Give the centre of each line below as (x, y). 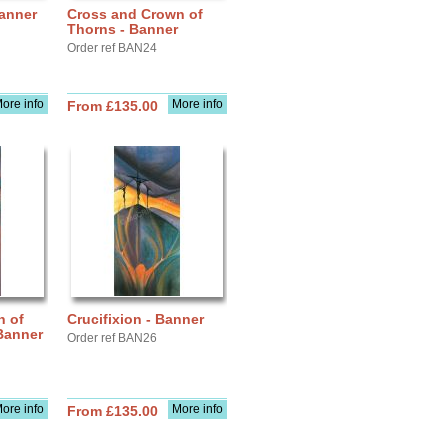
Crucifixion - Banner (135, 319)
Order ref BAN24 (112, 48)
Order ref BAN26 (112, 338)
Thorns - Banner (122, 29)
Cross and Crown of (135, 14)
